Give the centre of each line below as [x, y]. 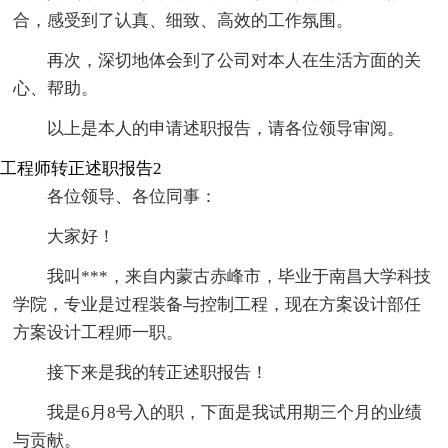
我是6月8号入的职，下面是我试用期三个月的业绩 [235, 413]
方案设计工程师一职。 [98, 333]
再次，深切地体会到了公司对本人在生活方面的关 [234, 61]
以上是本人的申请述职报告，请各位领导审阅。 [226, 129]
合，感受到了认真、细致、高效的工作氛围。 [183, 21]
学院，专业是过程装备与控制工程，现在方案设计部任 [217, 305]
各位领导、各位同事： [132, 197]
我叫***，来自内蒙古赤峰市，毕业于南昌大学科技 [239, 277]
